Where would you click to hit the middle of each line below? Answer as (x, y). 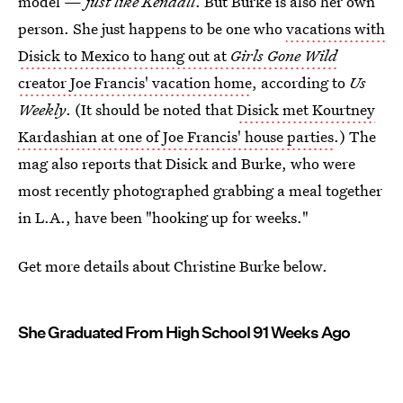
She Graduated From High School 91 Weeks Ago (184, 332)
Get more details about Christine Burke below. (173, 266)
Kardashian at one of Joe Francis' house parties (176, 136)
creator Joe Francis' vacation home (135, 82)
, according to (300, 82)
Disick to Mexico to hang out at (124, 55)
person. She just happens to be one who (152, 28)
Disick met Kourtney (306, 109)
